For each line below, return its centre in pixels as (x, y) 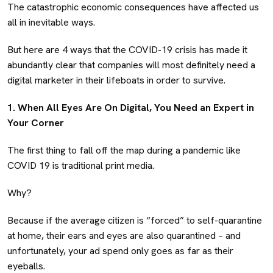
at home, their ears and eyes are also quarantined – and (124, 235)
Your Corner (36, 122)
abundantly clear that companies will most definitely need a (131, 65)
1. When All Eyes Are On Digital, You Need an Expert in (131, 107)
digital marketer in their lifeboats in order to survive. (116, 80)
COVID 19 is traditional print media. (82, 165)
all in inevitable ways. (54, 22)
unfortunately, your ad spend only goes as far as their (120, 250)
